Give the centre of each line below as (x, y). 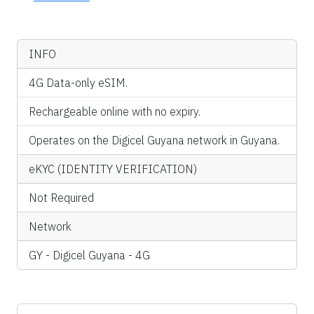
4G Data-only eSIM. (78, 83)
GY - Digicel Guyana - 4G (89, 255)
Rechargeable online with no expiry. (115, 112)
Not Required (61, 198)
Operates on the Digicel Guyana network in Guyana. (154, 141)
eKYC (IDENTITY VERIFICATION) (113, 169)
